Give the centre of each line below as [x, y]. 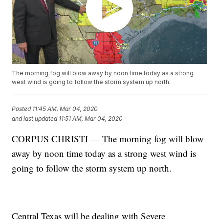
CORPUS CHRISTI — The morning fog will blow [108, 139]
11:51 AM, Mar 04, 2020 [91, 118]
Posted [22, 109]
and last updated [35, 118]
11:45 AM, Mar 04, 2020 [65, 109]
